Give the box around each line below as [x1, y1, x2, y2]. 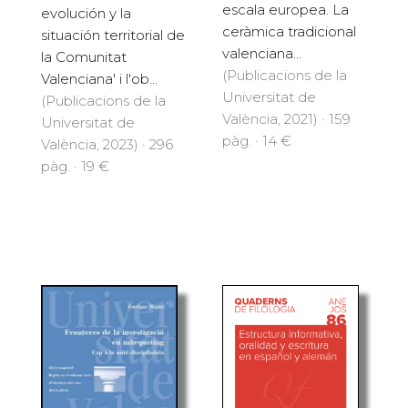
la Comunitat [41, 47, 127, 66]
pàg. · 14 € [222, 131, 291, 149]
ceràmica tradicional [222, 22, 356, 40]
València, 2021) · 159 [222, 109, 351, 127]
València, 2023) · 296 [41, 135, 173, 153]
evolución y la [41, 4, 131, 22]
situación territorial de [41, 25, 185, 44]
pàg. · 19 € [41, 157, 109, 175]
